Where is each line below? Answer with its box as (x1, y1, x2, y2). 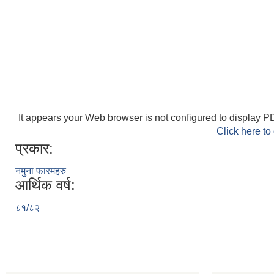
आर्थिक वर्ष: (15, 177, 75, 193)
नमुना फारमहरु (15, 166, 66, 176)
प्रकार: (15, 140, 53, 157)
